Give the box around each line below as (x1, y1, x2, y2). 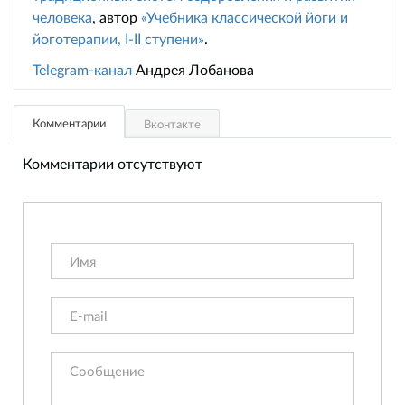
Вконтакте (144, 117, 201, 132)
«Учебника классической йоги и (141, 8, 348, 26)
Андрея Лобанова (132, 61, 254, 79)
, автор (92, 8, 141, 26)
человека (33, 8, 92, 26)
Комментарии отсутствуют (23, 155, 202, 173)
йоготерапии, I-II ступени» (33, 30, 204, 48)
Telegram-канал (33, 61, 132, 79)
